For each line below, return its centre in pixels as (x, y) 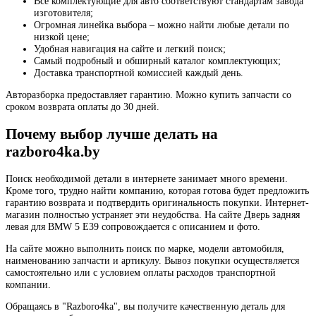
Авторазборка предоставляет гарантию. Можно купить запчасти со (148, 95)
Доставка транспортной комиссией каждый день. (139, 72)
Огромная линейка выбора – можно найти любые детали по (162, 24)
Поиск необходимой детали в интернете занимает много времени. (147, 179)
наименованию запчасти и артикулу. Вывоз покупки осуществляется (152, 261)
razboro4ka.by (53, 151)
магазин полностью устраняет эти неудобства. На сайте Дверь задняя (153, 215)
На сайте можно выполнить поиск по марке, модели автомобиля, (145, 249)
